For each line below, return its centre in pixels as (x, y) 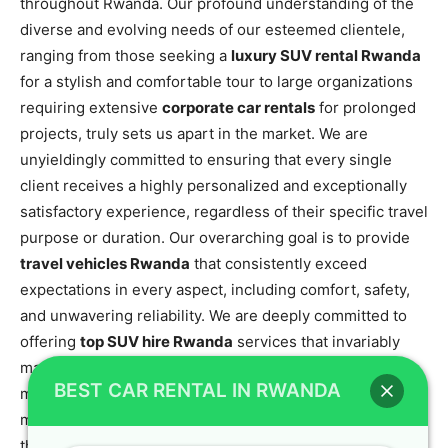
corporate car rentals (238, 107)
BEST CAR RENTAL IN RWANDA (197, 390)
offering (50, 341)
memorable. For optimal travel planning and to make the (216, 393)
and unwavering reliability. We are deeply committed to (213, 315)
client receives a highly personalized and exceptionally (213, 185)
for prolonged (365, 107)
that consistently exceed (278, 263)
